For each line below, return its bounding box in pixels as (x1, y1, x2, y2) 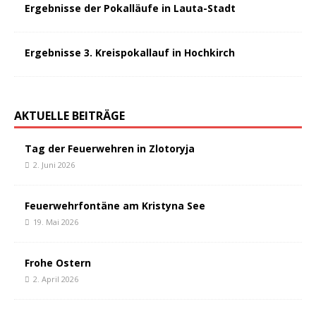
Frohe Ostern (25, 256, 91, 269)
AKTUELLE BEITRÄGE (14, 108, 125, 123)
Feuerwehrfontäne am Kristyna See (25, 199, 205, 212)
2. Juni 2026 (33, 159, 75, 170)
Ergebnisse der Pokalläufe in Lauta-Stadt (25, 1, 236, 15)
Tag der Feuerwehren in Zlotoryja (25, 142, 195, 155)
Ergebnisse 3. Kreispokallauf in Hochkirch (25, 46, 235, 59)
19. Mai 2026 (33, 217, 78, 227)
